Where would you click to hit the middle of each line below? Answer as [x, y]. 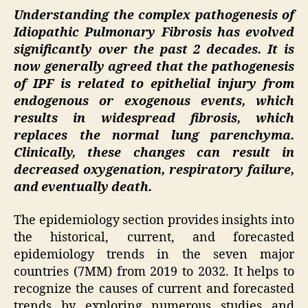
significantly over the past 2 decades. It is [154, 50]
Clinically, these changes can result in [154, 153]
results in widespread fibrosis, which [154, 119]
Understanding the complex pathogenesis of [154, 16]
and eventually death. [83, 188]
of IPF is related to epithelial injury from [154, 85]
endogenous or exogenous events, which [154, 102]
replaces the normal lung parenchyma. [154, 136]
